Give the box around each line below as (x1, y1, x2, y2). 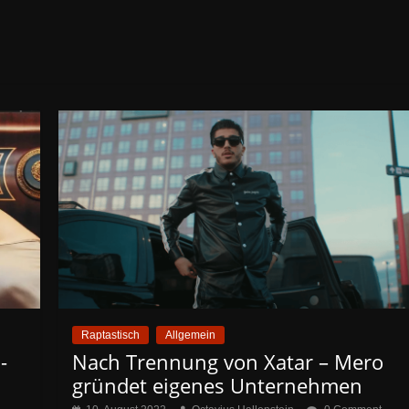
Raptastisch (81, 328, 141, 341)
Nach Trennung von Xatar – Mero (72, 347, 384, 375)
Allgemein (165, 328, 216, 341)
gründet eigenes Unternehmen (72, 371, 363, 399)
